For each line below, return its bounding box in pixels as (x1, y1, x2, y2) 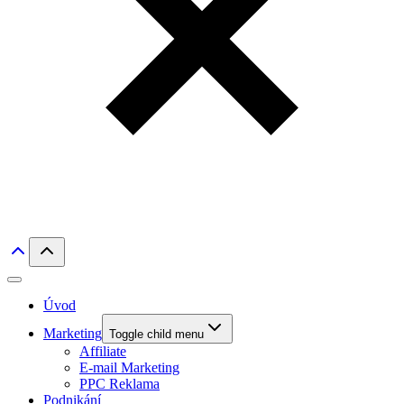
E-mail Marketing (79, 360, 179, 375)
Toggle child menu (109, 327, 204, 341)
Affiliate (79, 344, 126, 359)
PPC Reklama (79, 376, 160, 391)
